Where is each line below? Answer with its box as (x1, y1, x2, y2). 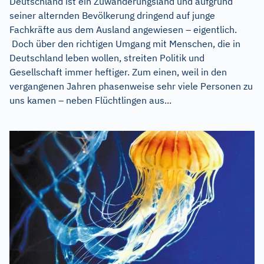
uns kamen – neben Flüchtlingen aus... (9, 94, 171, 106)
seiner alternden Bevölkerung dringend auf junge (9, 9, 215, 21)
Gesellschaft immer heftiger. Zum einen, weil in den (9, 65, 227, 78)
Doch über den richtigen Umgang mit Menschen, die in (9, 37, 240, 49)
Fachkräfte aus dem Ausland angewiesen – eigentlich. (9, 23, 237, 35)
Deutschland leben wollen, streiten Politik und (9, 51, 204, 64)
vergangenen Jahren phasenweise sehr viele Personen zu (9, 80, 253, 92)
